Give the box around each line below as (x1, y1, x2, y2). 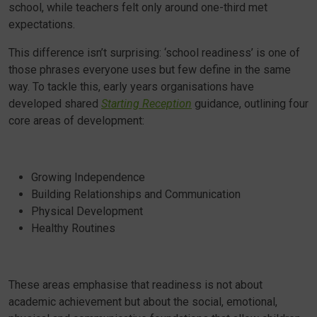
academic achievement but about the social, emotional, (8, 295, 277, 309)
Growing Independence (31, 171, 145, 184)
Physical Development (31, 204, 143, 218)
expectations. (8, 18, 75, 31)
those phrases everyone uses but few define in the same (8, 63, 291, 76)
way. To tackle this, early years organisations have (8, 80, 254, 93)
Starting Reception (101, 97, 192, 110)
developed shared (8, 97, 101, 110)
